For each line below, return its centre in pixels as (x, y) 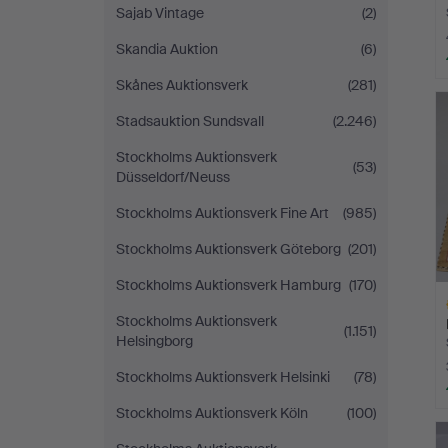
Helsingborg (154, 341)
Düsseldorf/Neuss (173, 177)
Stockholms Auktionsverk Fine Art (222, 213)
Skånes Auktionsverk (182, 85)
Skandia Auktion (167, 49)
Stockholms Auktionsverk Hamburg (228, 285)
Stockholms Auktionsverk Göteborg (228, 249)
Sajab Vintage (160, 13)
